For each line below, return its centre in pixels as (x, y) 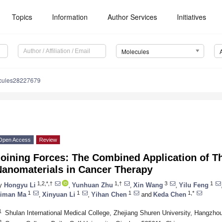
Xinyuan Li (59, 194)
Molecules (135, 52)
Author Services (133, 17)
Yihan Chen (109, 194)
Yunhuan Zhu (92, 185)
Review (48, 140)
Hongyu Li (20, 185)
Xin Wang (148, 185)
